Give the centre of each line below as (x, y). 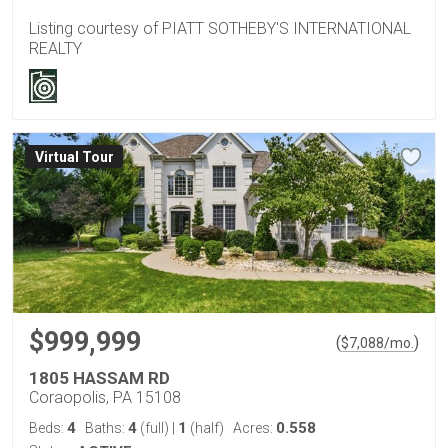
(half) (205, 428)
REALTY (55, 49)
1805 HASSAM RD (99, 378)
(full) (154, 428)
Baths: (106, 428)
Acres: (254, 428)
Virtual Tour (74, 156)
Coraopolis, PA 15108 (105, 398)
